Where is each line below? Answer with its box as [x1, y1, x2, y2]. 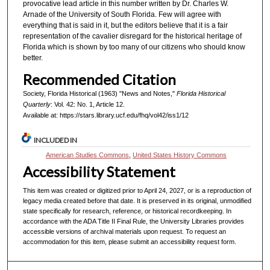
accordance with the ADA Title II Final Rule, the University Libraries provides [23, 218, 245, 225]
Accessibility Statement [23, 163, 176, 181]
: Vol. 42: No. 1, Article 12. [50, 100, 125, 108]
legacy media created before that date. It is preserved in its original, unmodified [23, 197, 252, 205]
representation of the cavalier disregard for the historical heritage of [22, 32, 242, 41]
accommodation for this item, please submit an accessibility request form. [23, 238, 237, 246]
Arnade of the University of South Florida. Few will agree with [22, 10, 221, 19]
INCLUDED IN [34, 136, 78, 145]
